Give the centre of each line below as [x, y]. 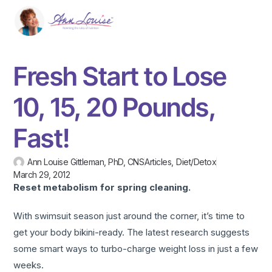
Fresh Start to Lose [120, 76]
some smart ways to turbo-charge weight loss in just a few [136, 249]
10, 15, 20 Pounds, [115, 107]
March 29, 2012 [42, 175]
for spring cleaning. [146, 188]
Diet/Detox [196, 162]
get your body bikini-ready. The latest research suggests [132, 233]
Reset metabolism [57, 188]
